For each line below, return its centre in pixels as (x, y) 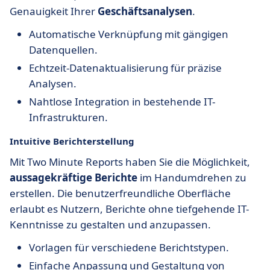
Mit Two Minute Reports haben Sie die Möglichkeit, (130, 162)
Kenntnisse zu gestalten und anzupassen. (110, 224)
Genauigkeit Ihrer (54, 11)
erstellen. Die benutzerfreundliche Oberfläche (120, 193)
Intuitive (31, 141)
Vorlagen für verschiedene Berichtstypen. (129, 247)
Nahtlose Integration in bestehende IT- (122, 102)
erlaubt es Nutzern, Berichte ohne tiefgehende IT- (129, 209)
